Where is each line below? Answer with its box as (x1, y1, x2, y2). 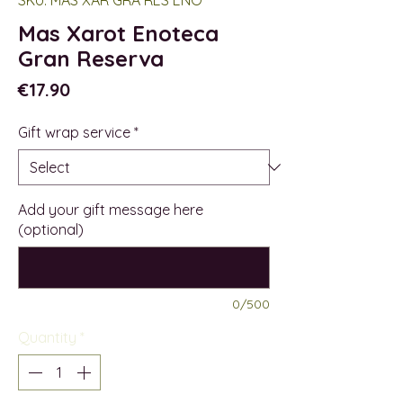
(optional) (18, 219, 84, 238)
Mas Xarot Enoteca (18, 19, 219, 47)
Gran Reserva (18, 44, 164, 72)
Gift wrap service (18, 122, 130, 141)
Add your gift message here (18, 200, 203, 219)
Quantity (18, 327, 76, 346)
